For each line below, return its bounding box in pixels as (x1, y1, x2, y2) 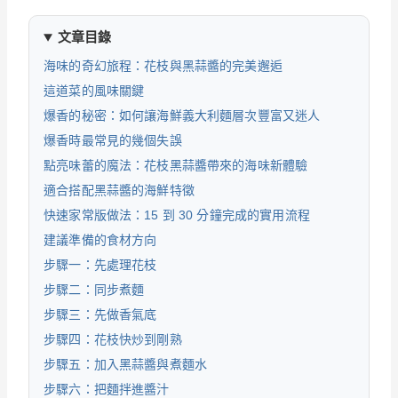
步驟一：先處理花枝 (44, 258, 157, 273)
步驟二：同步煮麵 (44, 283, 145, 298)
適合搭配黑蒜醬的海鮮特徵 (44, 183, 195, 198)
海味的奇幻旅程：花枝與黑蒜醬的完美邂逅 (44, 59, 283, 74)
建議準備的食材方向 (44, 233, 157, 248)
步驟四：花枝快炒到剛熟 (44, 332, 182, 347)
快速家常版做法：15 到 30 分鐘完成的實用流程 (44, 208, 310, 223)
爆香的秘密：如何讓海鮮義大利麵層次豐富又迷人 (44, 108, 321, 123)
